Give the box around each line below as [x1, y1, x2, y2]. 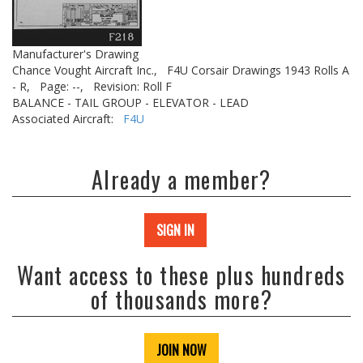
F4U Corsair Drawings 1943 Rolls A [167, 62, 349, 78]
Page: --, [40, 79, 83, 94]
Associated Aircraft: [12, 111, 123, 126]
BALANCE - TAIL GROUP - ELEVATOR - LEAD [12, 95, 249, 110]
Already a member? [92, 163, 271, 196]
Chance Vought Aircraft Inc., [12, 62, 157, 78]
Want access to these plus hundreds [17, 258, 346, 292]
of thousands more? [90, 283, 273, 316]
